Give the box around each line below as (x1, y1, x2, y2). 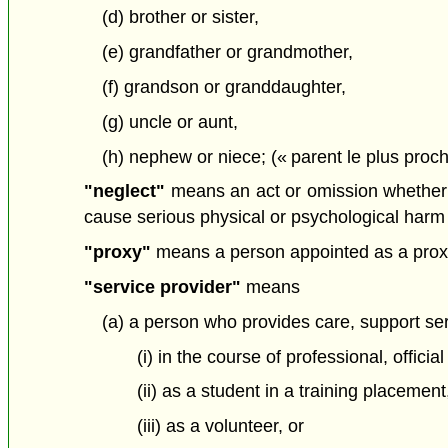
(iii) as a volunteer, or (137, 416, 305, 437)
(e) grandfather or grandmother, (101, 42, 353, 63)
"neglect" (84, 181, 166, 202)
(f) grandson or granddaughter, (101, 77, 346, 98)
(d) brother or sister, (101, 7, 259, 28)
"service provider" (84, 277, 242, 298)
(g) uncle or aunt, (101, 111, 238, 132)
